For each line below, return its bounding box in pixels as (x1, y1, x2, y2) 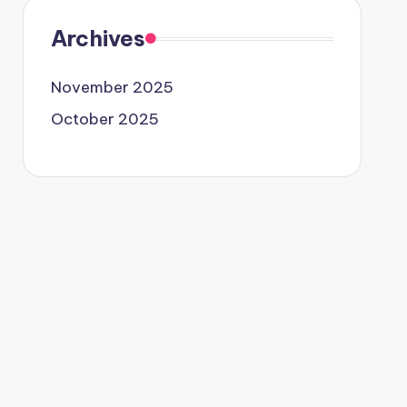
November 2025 (50, 77, 174, 97)
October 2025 (50, 109, 159, 129)
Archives (50, 25, 145, 52)
